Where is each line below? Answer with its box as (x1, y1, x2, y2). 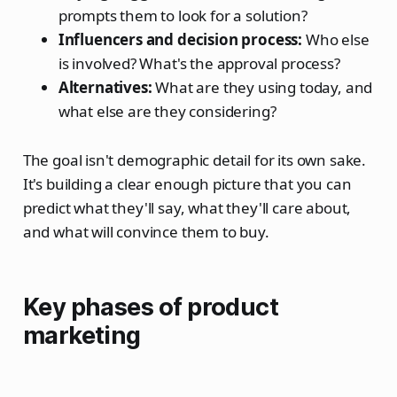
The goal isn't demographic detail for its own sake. (22, 149, 367, 170)
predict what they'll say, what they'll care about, (22, 197, 352, 218)
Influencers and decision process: (58, 28, 303, 50)
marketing (22, 320, 141, 350)
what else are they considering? (58, 100, 276, 121)
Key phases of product (22, 292, 279, 322)
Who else (302, 28, 370, 50)
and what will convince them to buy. (22, 221, 269, 242)
